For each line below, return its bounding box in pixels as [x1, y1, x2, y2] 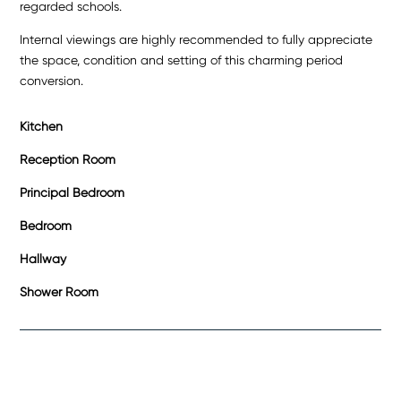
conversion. [20, 73, 84, 88]
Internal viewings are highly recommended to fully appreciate [20, 31, 373, 47]
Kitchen [20, 118, 64, 133]
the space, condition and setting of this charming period [20, 52, 344, 67]
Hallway [20, 251, 67, 266]
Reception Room [20, 151, 116, 166]
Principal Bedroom [20, 184, 125, 200]
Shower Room [20, 284, 99, 299]
